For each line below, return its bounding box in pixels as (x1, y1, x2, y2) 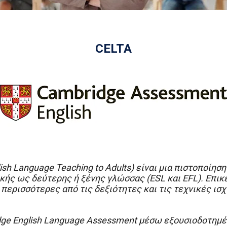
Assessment (86, 215, 137, 225)
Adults (105, 162, 131, 173)
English (13, 215, 42, 225)
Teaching (56, 162, 93, 173)
